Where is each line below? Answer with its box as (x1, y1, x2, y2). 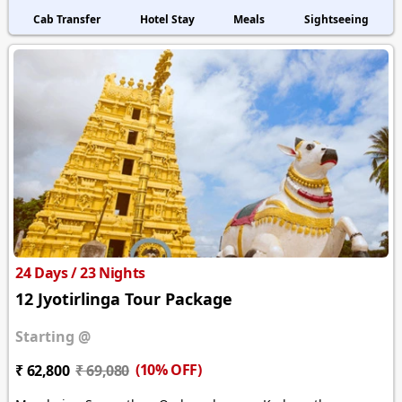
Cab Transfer (33, 12, 101, 28)
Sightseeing (303, 12, 369, 28)
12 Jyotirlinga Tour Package (15, 288, 233, 310)
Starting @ (15, 327, 92, 347)
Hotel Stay (139, 12, 195, 28)
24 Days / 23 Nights (15, 263, 145, 284)
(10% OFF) (135, 360, 202, 380)
